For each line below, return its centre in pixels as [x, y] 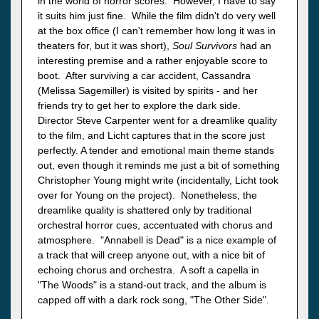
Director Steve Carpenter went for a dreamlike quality [157, 121]
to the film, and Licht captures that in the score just [151, 136]
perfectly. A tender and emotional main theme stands [156, 151]
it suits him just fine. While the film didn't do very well [157, 16]
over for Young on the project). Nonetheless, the [147, 195]
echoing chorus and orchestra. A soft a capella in [148, 270]
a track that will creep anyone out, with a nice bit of [151, 255]
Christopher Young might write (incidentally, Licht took [158, 181]
